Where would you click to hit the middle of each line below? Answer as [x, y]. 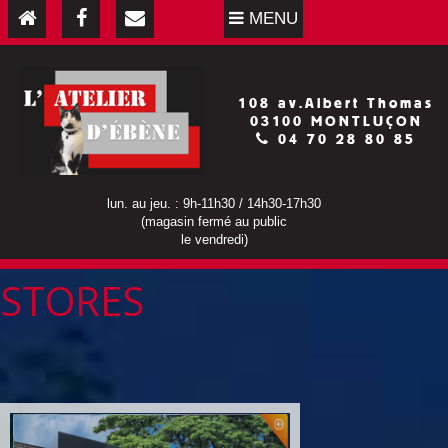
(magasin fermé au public [214, 221]
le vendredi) [214, 239]
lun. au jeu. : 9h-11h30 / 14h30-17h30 [214, 203]
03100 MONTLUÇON [336, 121]
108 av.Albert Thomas [336, 103]
